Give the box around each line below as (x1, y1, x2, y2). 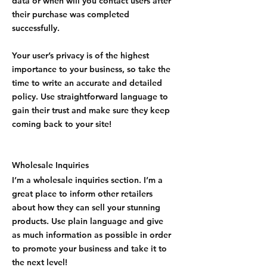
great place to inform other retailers (12, 188, 153, 199)
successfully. (12, 23, 60, 33)
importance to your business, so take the (12, 64, 170, 74)
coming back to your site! (12, 119, 111, 129)
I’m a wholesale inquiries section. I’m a (12, 175, 163, 185)
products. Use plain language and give (12, 216, 163, 226)
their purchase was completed (12, 9, 129, 20)
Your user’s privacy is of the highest (12, 50, 149, 61)
